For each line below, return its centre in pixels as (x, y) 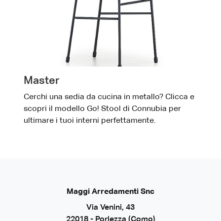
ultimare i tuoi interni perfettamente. (90, 121)
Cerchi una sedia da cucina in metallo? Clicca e (109, 97)
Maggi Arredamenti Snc (110, 192)
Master (42, 81)
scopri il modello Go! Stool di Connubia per (102, 109)
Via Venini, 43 (110, 208)
